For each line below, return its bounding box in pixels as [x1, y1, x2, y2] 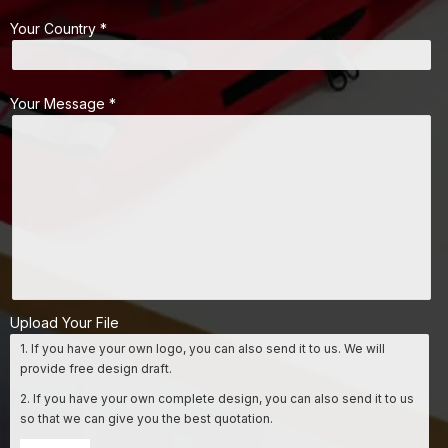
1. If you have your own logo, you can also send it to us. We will [20, 341, 385, 356]
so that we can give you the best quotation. [20, 411, 273, 426]
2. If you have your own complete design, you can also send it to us [20, 391, 414, 406]
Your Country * [10, 20, 107, 37]
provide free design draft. [20, 361, 172, 376]
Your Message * [10, 95, 116, 112]
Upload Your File [10, 314, 119, 331]
